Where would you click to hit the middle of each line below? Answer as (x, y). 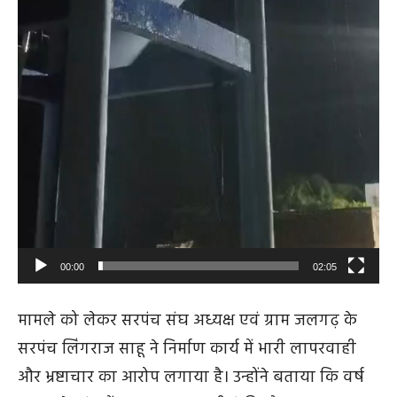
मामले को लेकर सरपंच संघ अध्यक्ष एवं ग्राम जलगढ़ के (187, 321)
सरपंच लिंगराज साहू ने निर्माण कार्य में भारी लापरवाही (187, 350)
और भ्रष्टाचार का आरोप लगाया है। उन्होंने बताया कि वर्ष (191, 378)
